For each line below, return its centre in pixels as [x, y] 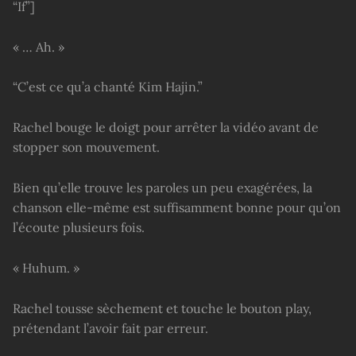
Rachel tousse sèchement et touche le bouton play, [162, 309]
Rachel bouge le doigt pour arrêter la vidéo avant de [166, 128]
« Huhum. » [46, 268]
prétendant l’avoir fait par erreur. [110, 329]
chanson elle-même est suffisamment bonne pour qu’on [177, 208]
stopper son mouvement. [86, 147]
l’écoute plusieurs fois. [79, 228]
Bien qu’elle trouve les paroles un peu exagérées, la [163, 188]
